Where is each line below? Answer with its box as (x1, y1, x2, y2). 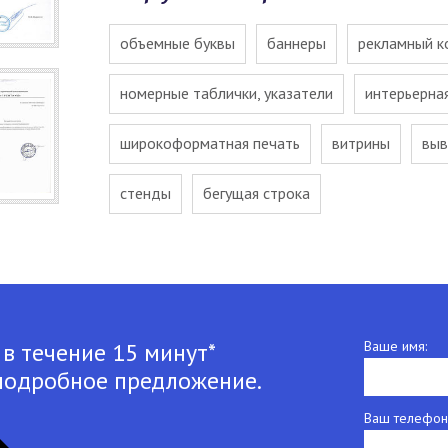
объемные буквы (120, 33, 235, 53)
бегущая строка (203, 183, 310, 203)
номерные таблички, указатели (120, 83, 333, 103)
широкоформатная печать (120, 133, 300, 153)
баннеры (267, 33, 326, 53)
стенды (120, 183, 171, 203)
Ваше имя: (364, 337, 427, 355)
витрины (332, 133, 390, 153)
